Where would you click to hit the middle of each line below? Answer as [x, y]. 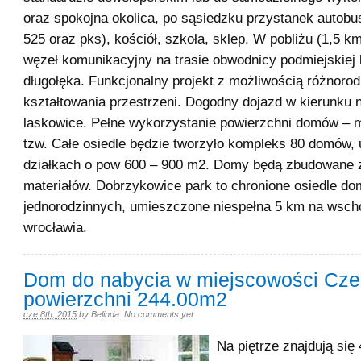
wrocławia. [55, 227]
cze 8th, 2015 [50, 314]
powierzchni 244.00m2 [125, 299]
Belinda [105, 314]
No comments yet [159, 314]
